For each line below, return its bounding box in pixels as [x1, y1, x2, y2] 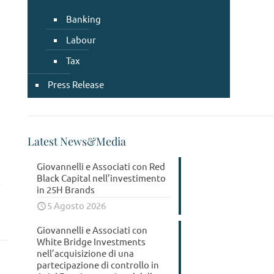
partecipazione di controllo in [37, 259, 159, 270]
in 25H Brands [37, 183, 95, 195]
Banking [66, 13, 101, 24]
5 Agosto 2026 [47, 199, 106, 211]
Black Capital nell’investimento [37, 172, 166, 183]
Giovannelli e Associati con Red [37, 160, 165, 172]
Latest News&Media [28, 134, 126, 149]
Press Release [48, 78, 104, 90]
